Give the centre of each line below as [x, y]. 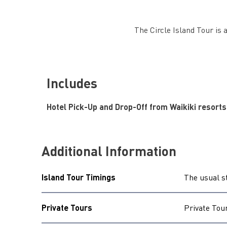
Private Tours [67, 207]
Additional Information [109, 151]
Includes [72, 83]
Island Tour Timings [79, 177]
